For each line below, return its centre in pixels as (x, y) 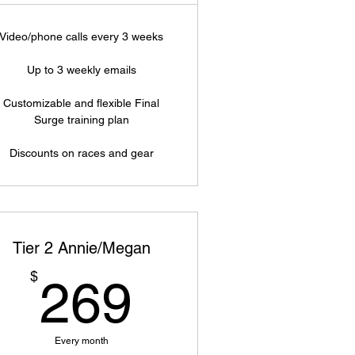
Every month (81, 341)
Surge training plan (81, 120)
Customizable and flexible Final (82, 103)
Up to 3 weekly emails (81, 70)
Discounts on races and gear (81, 153)
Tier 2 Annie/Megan (81, 248)
